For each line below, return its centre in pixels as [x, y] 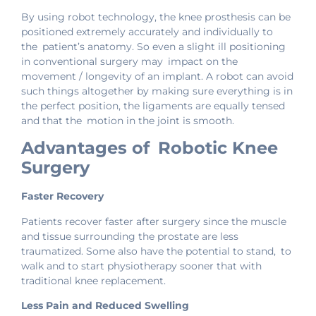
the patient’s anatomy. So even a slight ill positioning [153, 46]
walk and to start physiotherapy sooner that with [141, 266]
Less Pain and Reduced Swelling [105, 305]
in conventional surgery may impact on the [129, 61]
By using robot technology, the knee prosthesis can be [156, 17]
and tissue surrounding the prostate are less [132, 236]
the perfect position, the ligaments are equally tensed [153, 105]
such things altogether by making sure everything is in [157, 91]
